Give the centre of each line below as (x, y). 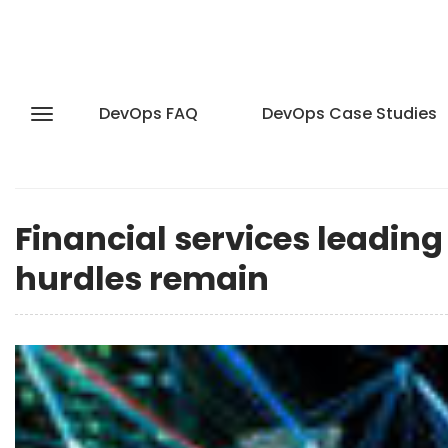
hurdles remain (142, 278)
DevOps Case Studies (349, 113)
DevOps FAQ (148, 113)
